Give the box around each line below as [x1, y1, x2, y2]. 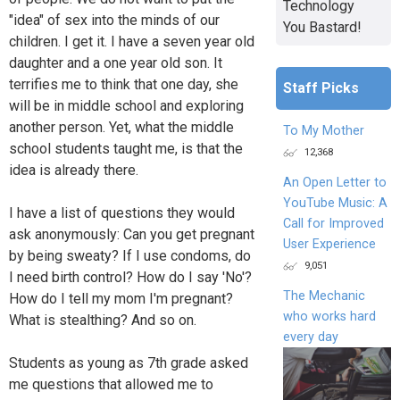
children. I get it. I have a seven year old [9, 32, 254, 50]
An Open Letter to [282, 174, 387, 190]
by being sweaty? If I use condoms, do [9, 246, 251, 264]
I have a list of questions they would [9, 204, 235, 221]
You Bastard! [282, 18, 362, 36]
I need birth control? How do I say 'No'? [9, 268, 252, 286]
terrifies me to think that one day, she [9, 75, 238, 93]
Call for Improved [282, 215, 384, 231]
